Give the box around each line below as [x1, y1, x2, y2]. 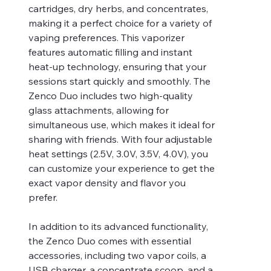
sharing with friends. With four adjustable [28, 132, 212, 145]
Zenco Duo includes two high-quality [28, 89, 193, 102]
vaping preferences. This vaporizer [28, 31, 184, 44]
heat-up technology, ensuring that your [28, 60, 206, 73]
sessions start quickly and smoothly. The [28, 74, 211, 87]
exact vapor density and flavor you [28, 176, 186, 189]
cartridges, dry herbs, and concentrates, [28, 2, 208, 15]
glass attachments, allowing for [28, 103, 169, 116]
